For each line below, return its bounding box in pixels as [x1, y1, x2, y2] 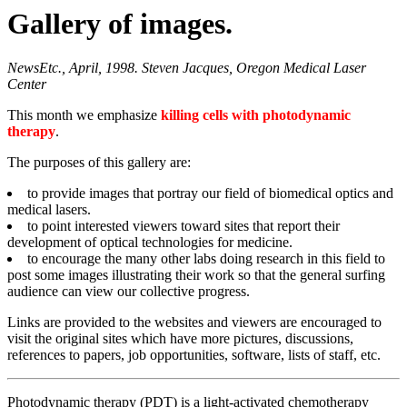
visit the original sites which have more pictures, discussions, [7, 331, 353, 347]
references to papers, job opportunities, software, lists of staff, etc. [7, 347, 381, 363]
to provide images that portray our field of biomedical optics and [27, 185, 393, 202]
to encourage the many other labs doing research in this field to [27, 251, 385, 267]
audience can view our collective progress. [7, 283, 250, 300]
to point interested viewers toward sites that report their [27, 218, 340, 234]
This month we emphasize [7, 107, 161, 124]
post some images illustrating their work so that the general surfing [7, 267, 385, 283]
